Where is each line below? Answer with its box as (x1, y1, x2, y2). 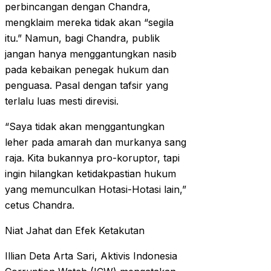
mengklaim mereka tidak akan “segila (5, 16, 174, 29)
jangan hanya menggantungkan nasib (5, 48, 177, 60)
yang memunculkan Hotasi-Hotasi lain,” (5, 183, 186, 196)
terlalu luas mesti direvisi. (5, 95, 119, 108)
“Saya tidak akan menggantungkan (5, 120, 165, 133)
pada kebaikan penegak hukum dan (5, 64, 169, 76)
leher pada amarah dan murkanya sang (5, 136, 186, 149)
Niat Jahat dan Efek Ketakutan (5, 224, 145, 237)
